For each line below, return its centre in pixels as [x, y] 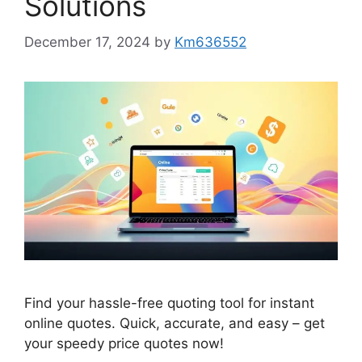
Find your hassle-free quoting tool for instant [169, 303]
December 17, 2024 [87, 42]
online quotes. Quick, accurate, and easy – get [175, 324]
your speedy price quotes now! [124, 344]
